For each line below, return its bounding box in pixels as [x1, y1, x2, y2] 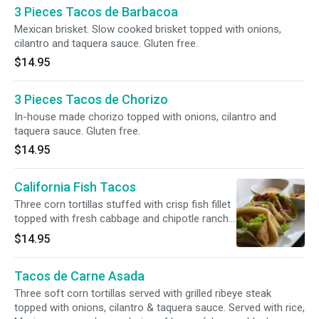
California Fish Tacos [14, 179, 136, 194]
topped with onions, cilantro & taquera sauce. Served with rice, [14, 301, 305, 314]
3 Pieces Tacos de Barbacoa [14, 4, 178, 19]
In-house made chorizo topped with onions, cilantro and [14, 110, 276, 123]
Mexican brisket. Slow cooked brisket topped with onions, [14, 23, 281, 36]
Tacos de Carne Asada [14, 268, 145, 283]
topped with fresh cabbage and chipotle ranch [14, 212, 229, 225]
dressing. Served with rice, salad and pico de [14, 226, 220, 239]
